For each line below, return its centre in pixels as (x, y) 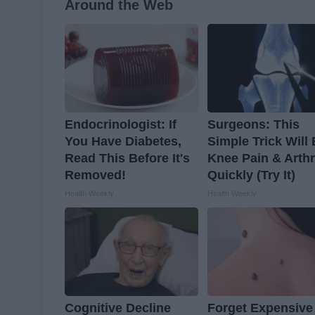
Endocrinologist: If (121, 125)
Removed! (95, 175)
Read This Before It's (127, 159)
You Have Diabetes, (123, 142)
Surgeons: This (254, 125)
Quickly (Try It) (252, 175)
